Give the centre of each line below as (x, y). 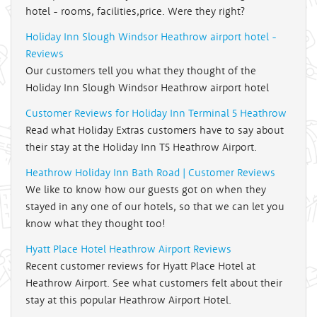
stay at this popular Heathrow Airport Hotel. (128, 300)
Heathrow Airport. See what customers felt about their (154, 283)
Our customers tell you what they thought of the (141, 71)
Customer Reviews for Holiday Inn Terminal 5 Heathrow (156, 113)
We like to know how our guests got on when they (146, 190)
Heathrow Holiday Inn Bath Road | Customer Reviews (150, 173)
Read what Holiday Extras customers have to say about (155, 130)
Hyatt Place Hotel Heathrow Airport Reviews (128, 249)
